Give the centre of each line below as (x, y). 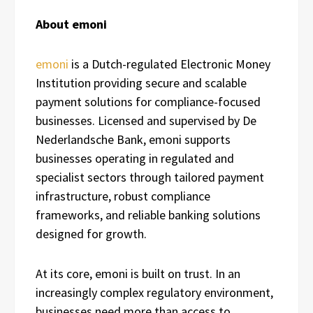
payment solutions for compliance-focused (148, 101)
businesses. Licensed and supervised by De (146, 120)
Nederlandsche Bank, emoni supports (133, 139)
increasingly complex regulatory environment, (154, 292)
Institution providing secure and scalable (141, 82)
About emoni (71, 24)
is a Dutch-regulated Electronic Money (169, 64)
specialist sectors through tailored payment (150, 177)
